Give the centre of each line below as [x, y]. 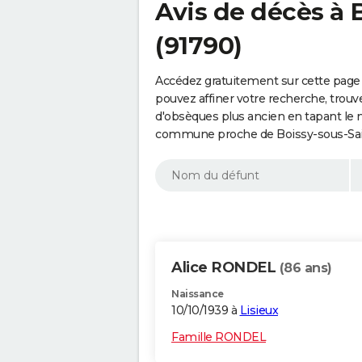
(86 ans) [305, 268]
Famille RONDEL [219, 337]
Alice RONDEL [225, 268]
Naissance [198, 294]
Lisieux [259, 311]
